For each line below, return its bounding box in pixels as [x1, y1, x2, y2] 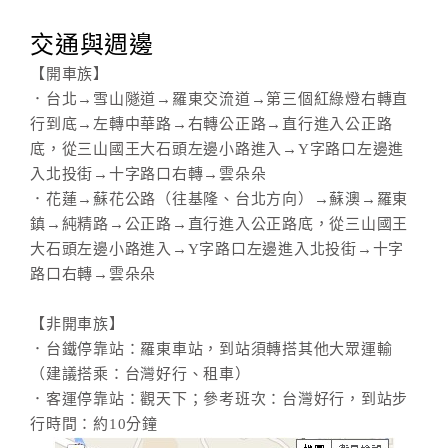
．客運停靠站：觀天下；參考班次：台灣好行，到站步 [30, 391, 408, 407]
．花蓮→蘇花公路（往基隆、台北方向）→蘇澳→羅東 [30, 191, 408, 207]
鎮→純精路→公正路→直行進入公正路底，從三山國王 [30, 216, 408, 232]
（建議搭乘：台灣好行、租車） [30, 366, 251, 382]
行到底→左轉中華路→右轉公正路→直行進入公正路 [30, 116, 393, 132]
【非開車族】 [30, 316, 125, 332]
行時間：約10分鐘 [30, 416, 158, 432]
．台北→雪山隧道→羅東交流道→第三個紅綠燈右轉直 [30, 91, 408, 107]
